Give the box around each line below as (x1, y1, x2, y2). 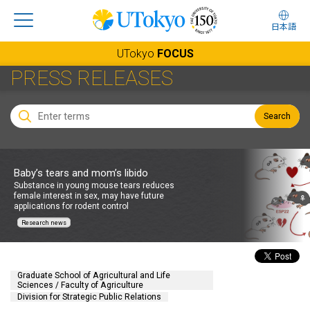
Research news (21, 219, 66, 226)
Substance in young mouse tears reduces (14, 180, 174, 190)
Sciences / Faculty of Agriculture (17, 280, 143, 290)
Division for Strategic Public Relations (17, 292, 161, 302)
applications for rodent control (14, 201, 129, 210)
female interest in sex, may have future (14, 190, 164, 200)
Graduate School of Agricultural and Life (17, 271, 170, 280)
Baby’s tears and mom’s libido (14, 166, 148, 179)
